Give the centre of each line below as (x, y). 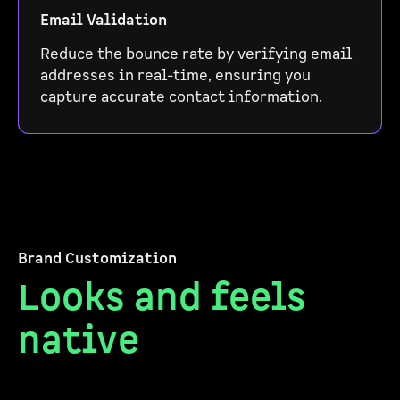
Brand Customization (97, 259)
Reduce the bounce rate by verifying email (196, 54)
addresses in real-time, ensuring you (175, 76)
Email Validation (104, 21)
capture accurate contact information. (181, 97)
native (79, 341)
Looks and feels (162, 298)
